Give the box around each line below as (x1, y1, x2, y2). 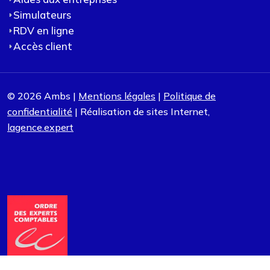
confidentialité (7, 105, 72, 118)
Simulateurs (13, 8, 71, 22)
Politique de (163, 90, 216, 102)
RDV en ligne (13, 24, 74, 37)
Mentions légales (78, 90, 155, 102)
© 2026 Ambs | (7, 90, 78, 102)
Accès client (13, 40, 72, 53)
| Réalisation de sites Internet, (72, 105, 210, 118)
